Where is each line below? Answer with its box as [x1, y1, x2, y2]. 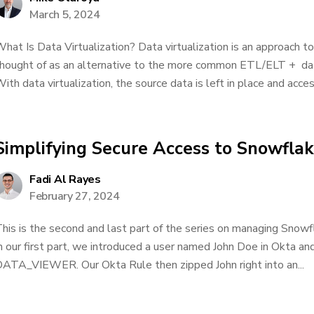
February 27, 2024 [29, 189, 120, 204]
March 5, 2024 [29, 7, 100, 22]
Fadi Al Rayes [29, 172, 101, 187]
